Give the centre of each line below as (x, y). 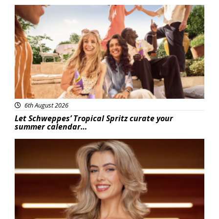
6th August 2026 (46, 105)
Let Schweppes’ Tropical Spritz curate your (94, 119)
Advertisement (48, 11)
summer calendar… (51, 127)
